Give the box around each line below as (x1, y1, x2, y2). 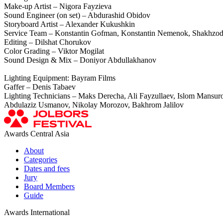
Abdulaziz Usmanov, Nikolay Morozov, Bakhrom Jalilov (4, 101, 184, 110)
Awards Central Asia (4, 129, 69, 138)
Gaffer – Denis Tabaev (4, 83, 76, 92)
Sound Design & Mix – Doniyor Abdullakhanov (4, 56, 156, 65)
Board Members (24, 182, 75, 191)
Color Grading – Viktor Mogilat (4, 47, 104, 56)
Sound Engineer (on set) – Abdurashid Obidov (4, 11, 150, 20)
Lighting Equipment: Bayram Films (4, 74, 115, 83)
